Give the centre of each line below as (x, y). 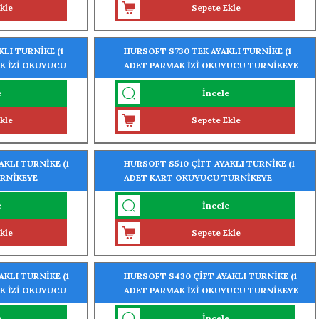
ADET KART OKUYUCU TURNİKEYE (198, 178)
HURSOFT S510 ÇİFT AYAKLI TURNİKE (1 (209, 163)
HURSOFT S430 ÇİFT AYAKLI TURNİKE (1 (210, 276)
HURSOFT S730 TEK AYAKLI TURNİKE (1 (208, 51)
